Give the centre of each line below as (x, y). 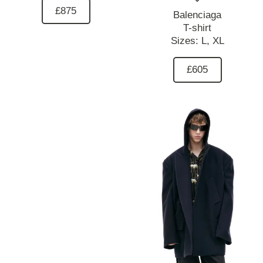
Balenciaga (197, 15)
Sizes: (186, 41)
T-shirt (197, 28)
